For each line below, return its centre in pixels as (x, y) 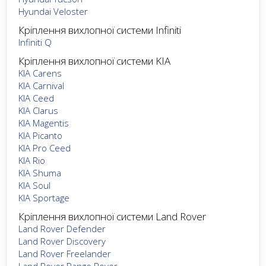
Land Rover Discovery (62, 241)
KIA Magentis (44, 123)
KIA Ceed (36, 98)
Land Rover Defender (62, 228)
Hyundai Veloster (53, 11)
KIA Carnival (41, 85)
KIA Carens (40, 73)
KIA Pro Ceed (45, 148)
